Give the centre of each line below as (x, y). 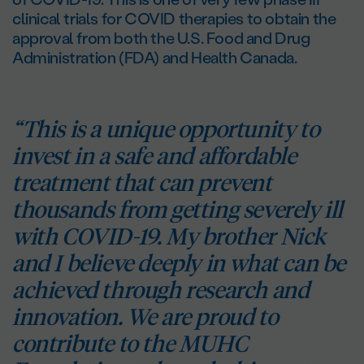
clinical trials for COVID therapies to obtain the (174, 18)
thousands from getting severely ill (178, 209)
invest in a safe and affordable (154, 156)
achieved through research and (161, 290)
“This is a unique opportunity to (166, 129)
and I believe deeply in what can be (179, 263)
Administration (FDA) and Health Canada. (155, 57)
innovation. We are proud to (145, 316)
